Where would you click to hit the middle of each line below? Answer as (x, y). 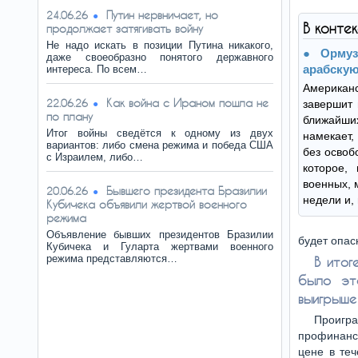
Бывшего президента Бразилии (187, 191)
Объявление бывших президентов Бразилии (160, 235)
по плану (70, 116)
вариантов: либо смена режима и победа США (160, 145)
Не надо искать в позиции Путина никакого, (160, 45)
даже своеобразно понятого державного (160, 57)
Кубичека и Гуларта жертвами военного (160, 247)
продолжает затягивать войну (125, 28)
